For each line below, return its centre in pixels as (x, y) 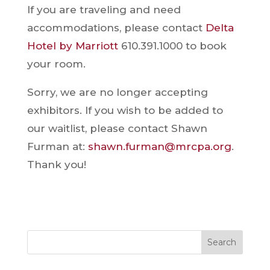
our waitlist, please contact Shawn (117, 128)
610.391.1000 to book (172, 46)
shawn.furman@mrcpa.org (159, 146)
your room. (56, 64)
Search (222, 242)
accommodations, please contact (116, 27)
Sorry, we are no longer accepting (117, 92)
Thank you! (56, 164)
